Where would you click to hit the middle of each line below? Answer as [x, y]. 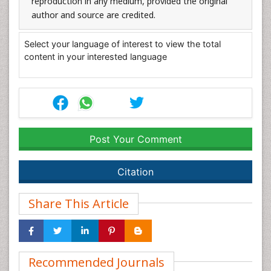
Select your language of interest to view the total [122, 44]
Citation [135, 171]
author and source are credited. [93, 15]
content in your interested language [96, 56]
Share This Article [79, 203]
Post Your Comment [135, 139]
